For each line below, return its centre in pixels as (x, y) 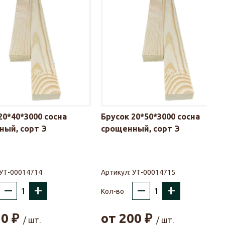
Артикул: (117, 173)
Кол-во (113, 191)
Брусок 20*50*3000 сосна (150, 117)
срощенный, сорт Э (140, 129)
